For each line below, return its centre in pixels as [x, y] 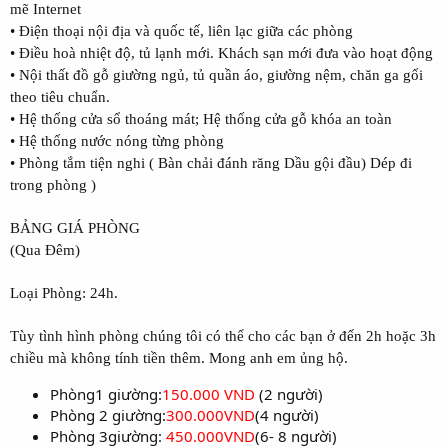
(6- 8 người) [296, 435]
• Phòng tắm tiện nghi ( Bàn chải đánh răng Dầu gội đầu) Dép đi [211, 162]
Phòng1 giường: [106, 393]
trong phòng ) [53, 184]
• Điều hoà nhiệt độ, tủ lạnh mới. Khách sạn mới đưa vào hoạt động [221, 52]
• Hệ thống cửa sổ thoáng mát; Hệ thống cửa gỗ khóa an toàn [201, 118]
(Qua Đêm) [45, 249]
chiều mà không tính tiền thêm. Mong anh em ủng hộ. [179, 357]
